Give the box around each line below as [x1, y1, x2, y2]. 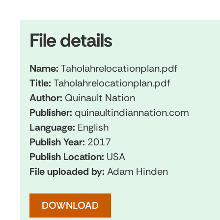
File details [29, 28, 112, 53]
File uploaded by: [29, 165, 107, 178]
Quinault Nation [65, 91, 135, 104]
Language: [29, 121, 78, 134]
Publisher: [29, 106, 75, 119]
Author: [29, 91, 65, 104]
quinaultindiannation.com [75, 106, 189, 119]
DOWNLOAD [42, 199, 99, 212]
